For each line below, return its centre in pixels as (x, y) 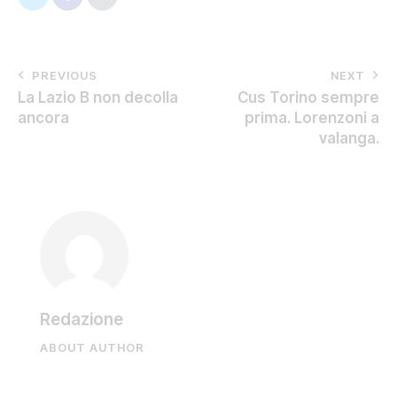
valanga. (349, 139)
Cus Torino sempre (308, 98)
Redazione (82, 320)
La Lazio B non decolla (98, 98)
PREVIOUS (65, 76)
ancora (43, 118)
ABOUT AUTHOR (92, 348)
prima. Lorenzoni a (312, 118)
